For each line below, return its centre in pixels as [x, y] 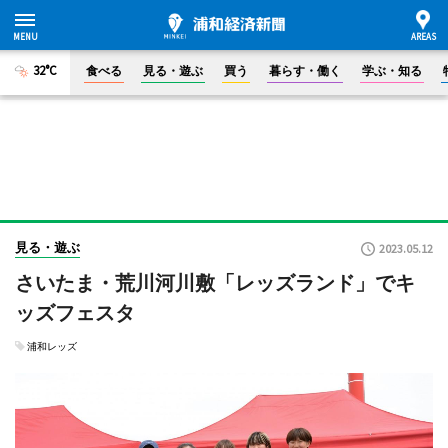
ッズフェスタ [75, 313]
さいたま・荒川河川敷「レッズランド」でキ [215, 283]
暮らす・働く [305, 70]
